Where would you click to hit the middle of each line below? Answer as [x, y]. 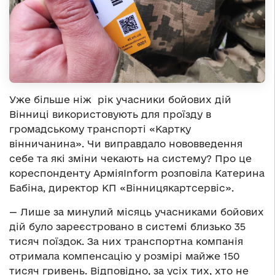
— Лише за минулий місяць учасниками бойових [137, 211]
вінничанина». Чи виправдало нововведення [126, 143]
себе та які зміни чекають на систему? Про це [130, 158]
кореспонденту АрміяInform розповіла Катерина [137, 173]
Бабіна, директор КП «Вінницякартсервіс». [122, 188]
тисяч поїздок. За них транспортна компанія [126, 241]
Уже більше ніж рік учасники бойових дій [120, 99]
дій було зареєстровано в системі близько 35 [127, 226]
